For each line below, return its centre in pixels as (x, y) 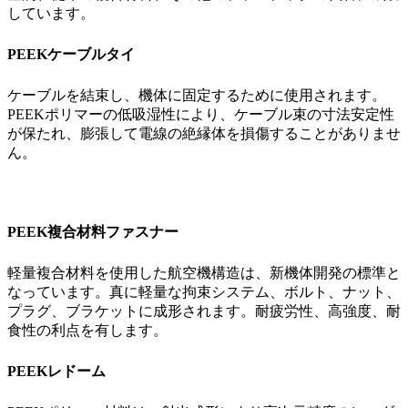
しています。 (51, 13)
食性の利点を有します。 (87, 330)
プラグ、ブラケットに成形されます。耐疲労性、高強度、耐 (204, 311)
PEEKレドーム (56, 371)
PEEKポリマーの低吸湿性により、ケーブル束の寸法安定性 (201, 114)
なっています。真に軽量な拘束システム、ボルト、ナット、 (204, 291)
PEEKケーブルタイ (71, 54)
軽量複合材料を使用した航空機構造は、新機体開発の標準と (204, 272)
